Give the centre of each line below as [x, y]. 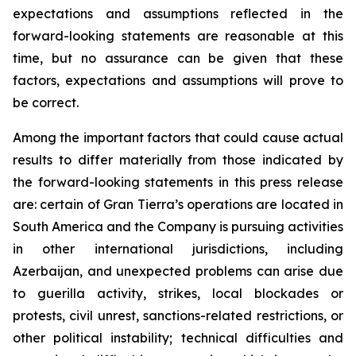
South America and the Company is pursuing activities [178, 226]
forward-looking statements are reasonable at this [178, 36]
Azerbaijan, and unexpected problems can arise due [178, 271]
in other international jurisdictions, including [178, 249]
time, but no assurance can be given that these [178, 58]
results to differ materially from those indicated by [178, 160]
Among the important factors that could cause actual [178, 137]
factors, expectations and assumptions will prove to [178, 80]
